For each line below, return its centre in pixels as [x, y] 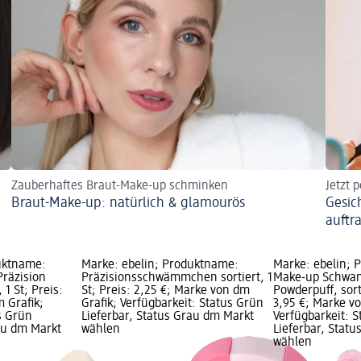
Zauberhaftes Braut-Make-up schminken [120, 187]
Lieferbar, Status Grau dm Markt [167, 317]
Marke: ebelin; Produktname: [160, 266]
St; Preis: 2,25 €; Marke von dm [165, 291]
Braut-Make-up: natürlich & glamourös [128, 203]
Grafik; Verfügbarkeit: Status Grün [172, 304]
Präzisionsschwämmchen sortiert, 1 [176, 278]
